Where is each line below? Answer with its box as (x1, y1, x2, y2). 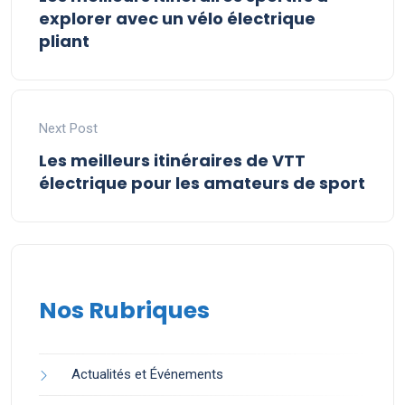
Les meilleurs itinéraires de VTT (39, 149, 306, 173)
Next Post (39, 120, 98, 137)
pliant (39, 30, 89, 53)
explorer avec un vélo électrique (39, 7, 316, 31)
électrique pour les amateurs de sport (39, 172, 365, 195)
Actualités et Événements (71, 366, 223, 383)
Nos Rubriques (39, 295, 210, 327)
